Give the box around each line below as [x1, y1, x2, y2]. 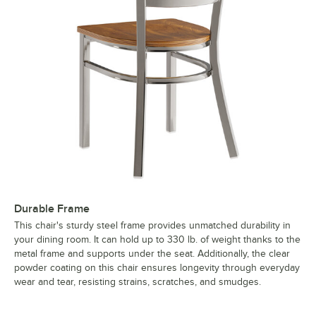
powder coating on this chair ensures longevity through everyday [14, 262, 300, 274]
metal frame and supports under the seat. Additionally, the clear [14, 248, 290, 260]
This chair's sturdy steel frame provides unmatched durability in [14, 220, 291, 231]
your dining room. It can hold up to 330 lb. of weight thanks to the [14, 234, 300, 245]
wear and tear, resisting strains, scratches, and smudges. [14, 276, 261, 288]
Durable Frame [14, 202, 90, 216]
